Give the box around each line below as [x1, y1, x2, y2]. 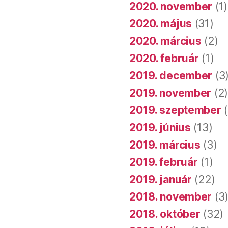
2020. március [129, 34, 202, 47]
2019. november [129, 86, 212, 99]
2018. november [129, 190, 212, 203]
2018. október [129, 207, 201, 220]
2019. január [129, 173, 192, 186]
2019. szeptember [129, 103, 221, 117]
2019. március [129, 138, 201, 151]
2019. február [129, 155, 198, 168]
